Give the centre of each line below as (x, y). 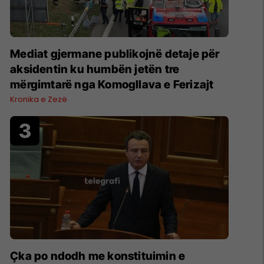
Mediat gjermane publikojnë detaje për (115, 54)
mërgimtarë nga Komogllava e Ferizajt (112, 85)
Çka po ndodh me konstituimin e (98, 256)
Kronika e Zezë (39, 100)
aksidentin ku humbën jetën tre (95, 70)
